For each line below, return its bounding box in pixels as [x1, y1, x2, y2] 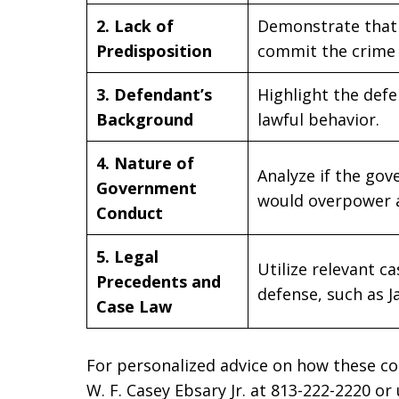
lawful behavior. [257, 109, 379, 131]
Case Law [96, 296, 172, 318]
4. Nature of [96, 152, 194, 175]
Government [96, 177, 197, 199]
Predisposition [96, 40, 212, 62]
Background [96, 109, 193, 131]
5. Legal [96, 246, 159, 268]
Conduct [96, 202, 163, 224]
